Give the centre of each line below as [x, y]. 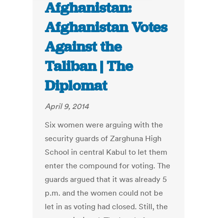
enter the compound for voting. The [108, 166]
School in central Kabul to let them [106, 152]
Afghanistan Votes [106, 27]
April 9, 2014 [67, 106]
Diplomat [76, 86]
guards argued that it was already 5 [106, 179]
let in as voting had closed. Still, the [107, 207]
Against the [83, 47]
